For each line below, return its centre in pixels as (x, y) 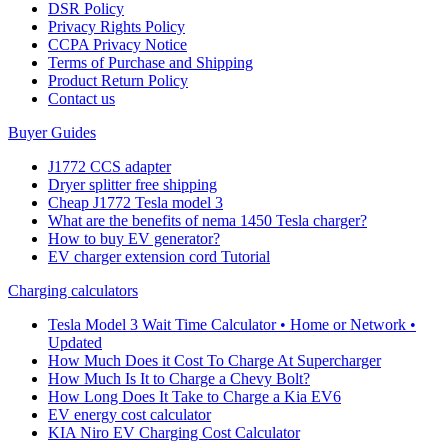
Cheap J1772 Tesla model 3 (135, 203)
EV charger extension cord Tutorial (159, 257)
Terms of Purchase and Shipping (150, 63)
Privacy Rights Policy (116, 27)
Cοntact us (81, 99)
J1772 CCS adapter (109, 167)
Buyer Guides (52, 133)
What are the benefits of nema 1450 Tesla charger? (207, 221)
